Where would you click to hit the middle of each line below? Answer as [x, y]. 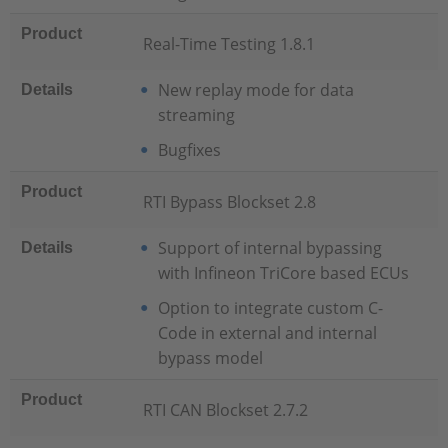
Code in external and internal [267, 333]
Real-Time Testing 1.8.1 [228, 44]
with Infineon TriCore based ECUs [283, 273]
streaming [196, 115]
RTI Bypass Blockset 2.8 [229, 202]
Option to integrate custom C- [270, 308]
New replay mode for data [255, 90]
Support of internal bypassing [269, 248]
